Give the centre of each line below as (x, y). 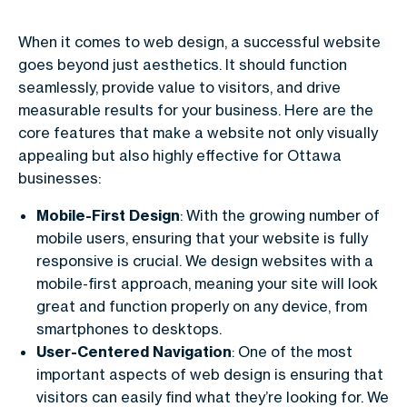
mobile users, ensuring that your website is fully (202, 238)
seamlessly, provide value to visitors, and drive (179, 87)
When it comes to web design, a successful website (199, 41)
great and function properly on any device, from (202, 306)
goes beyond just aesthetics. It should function (183, 64)
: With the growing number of (280, 215)
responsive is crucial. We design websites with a (205, 260)
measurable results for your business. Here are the (196, 109)
